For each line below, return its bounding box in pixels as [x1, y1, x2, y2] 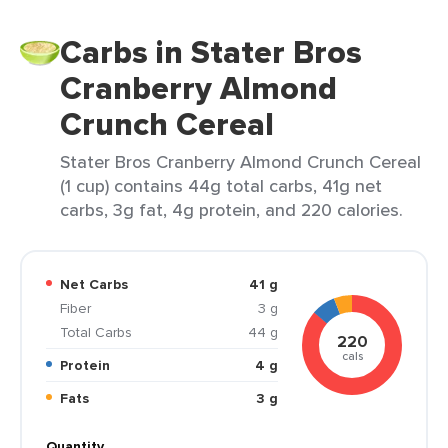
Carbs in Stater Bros [60, 28, 362, 76]
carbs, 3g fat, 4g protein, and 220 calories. [60, 197, 403, 222]
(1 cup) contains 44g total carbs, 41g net [60, 173, 382, 198]
